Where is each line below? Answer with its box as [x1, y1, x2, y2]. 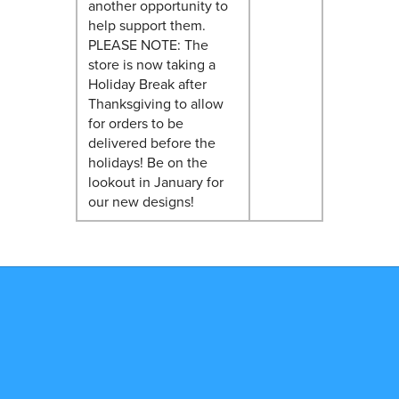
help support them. [87, 14, 206, 35]
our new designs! [87, 191, 194, 211]
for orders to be [87, 112, 183, 133]
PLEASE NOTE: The [87, 34, 208, 54]
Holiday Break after [87, 73, 207, 94]
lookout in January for [87, 171, 224, 191]
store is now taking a [87, 53, 216, 74]
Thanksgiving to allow [87, 93, 224, 113]
